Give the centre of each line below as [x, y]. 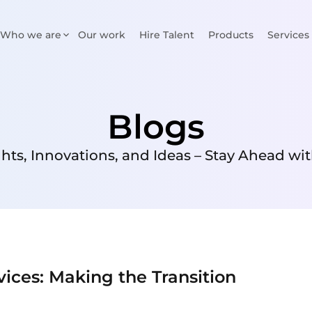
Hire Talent [167, 35]
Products [231, 35]
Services [288, 35]
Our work [102, 35]
